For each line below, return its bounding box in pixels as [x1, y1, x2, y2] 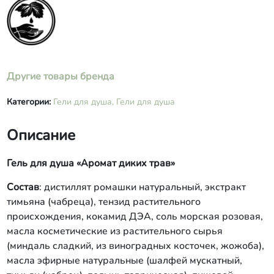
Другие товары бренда [6, 70, 114, 83]
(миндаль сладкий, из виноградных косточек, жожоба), [6, 239, 264, 253]
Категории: [6, 96, 53, 108]
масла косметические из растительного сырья [6, 224, 223, 238]
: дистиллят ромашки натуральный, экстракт [39, 180, 246, 194]
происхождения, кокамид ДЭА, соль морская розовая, [6, 210, 263, 223]
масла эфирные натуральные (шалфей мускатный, [6, 254, 242, 267]
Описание [6, 125, 75, 145]
